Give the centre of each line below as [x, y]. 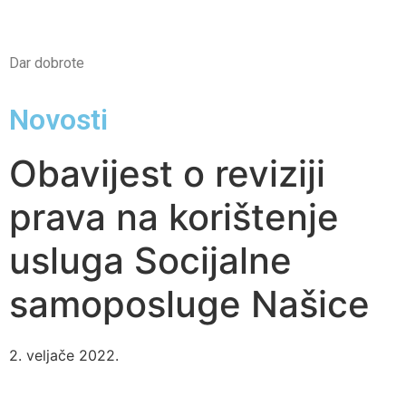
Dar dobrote [47, 63]
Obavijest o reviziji [167, 174]
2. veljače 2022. [64, 356]
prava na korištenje [174, 217]
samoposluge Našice [189, 304]
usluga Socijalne [150, 261]
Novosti [58, 120]
